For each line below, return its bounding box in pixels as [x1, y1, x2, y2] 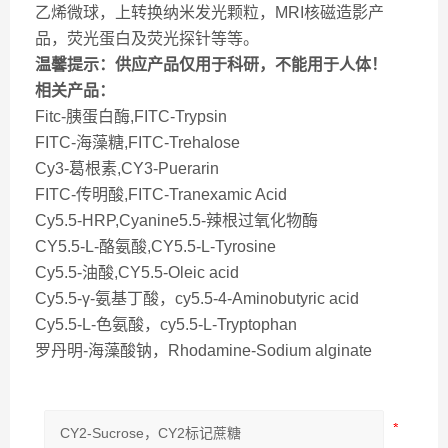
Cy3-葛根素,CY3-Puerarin [35, 160, 219, 177]
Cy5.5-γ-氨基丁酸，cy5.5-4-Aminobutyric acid [35, 290, 359, 307]
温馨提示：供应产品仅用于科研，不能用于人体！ [35, 56, 387, 73]
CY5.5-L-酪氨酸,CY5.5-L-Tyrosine [35, 238, 276, 255]
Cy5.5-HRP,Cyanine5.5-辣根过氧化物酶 [35, 212, 318, 229]
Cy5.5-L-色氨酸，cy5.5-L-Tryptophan [35, 316, 297, 333]
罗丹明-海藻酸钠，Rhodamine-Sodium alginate [35, 342, 372, 359]
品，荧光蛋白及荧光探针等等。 [35, 30, 259, 47]
